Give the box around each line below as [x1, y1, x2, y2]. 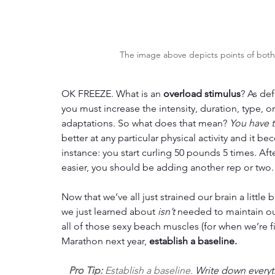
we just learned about [61, 206, 158, 218]
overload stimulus [163, 88, 241, 100]
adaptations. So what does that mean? [61, 117, 230, 130]
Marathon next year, [61, 235, 149, 247]
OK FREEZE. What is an [61, 88, 163, 100]
